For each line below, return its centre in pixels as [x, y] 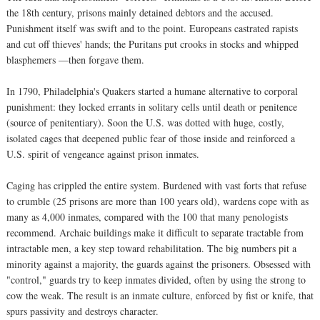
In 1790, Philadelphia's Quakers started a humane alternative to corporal [152, 91]
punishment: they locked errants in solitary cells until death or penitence [152, 106]
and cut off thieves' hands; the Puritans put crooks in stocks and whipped [152, 44]
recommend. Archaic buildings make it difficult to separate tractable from [155, 232]
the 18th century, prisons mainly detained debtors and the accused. [140, 12]
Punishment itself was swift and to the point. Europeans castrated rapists [152, 28]
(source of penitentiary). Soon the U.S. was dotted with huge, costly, [145, 122]
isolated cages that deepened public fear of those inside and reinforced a [151, 138]
